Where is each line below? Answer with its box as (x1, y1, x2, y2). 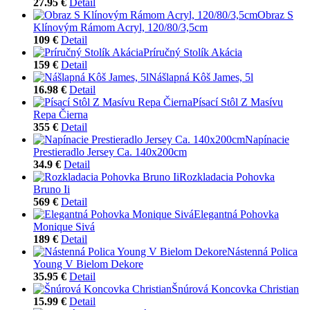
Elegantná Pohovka (194, 208, 279, 220)
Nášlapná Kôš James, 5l (149, 71, 253, 83)
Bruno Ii (33, 183, 70, 195)
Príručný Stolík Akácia (143, 46, 242, 58)
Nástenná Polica (227, 245, 298, 257)
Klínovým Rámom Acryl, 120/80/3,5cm (33, 21, 208, 33)
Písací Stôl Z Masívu (192, 95, 283, 108)
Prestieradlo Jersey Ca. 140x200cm (33, 145, 187, 158)
